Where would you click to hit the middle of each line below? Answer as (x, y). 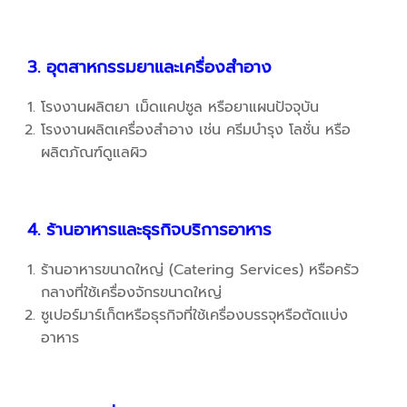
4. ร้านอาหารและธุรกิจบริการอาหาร (149, 230)
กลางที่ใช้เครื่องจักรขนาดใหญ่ (131, 293)
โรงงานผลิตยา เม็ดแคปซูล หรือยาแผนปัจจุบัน (180, 108)
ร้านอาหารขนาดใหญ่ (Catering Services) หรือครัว (200, 270)
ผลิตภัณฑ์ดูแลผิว (94, 153)
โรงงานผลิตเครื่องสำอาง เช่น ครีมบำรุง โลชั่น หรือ (196, 130)
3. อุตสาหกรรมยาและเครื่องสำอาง (149, 68)
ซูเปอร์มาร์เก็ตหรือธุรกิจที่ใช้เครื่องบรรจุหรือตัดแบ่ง (194, 316)
